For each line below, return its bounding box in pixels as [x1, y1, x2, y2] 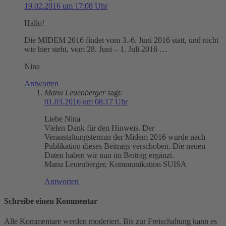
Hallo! [24, 19, 44, 28]
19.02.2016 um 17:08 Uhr [24, 2, 107, 11]
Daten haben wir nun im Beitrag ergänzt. [44, 151, 174, 160]
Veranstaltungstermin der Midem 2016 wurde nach [44, 133, 205, 142]
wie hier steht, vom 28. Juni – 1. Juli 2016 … [24, 45, 167, 54]
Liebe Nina [44, 115, 80, 124]
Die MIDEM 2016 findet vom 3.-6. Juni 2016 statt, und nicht [24, 36, 218, 45]
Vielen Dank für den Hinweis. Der [44, 124, 154, 133]
